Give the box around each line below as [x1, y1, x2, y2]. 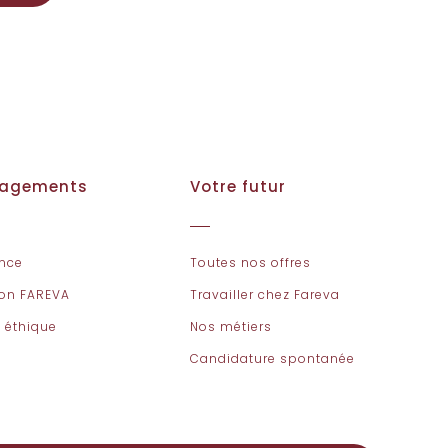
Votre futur [189, 176, 286, 197]
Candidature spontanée [189, 350, 355, 367]
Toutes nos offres [189, 254, 311, 271]
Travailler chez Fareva [189, 286, 340, 303]
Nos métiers [189, 318, 272, 335]
